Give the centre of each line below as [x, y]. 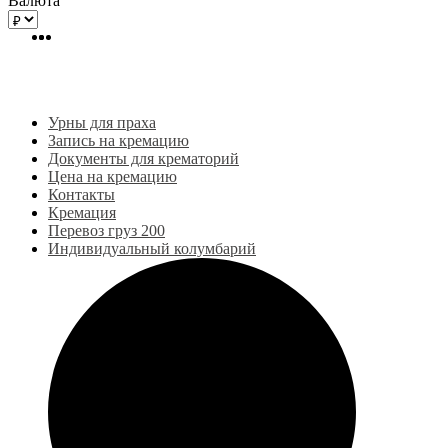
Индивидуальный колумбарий [152, 248]
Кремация [82, 212]
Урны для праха [102, 122]
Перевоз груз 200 [106, 230]
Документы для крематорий [143, 158]
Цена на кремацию [112, 176]
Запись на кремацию [118, 140]
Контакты [81, 194]
